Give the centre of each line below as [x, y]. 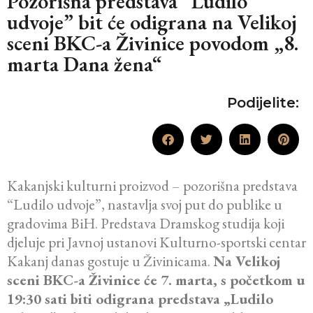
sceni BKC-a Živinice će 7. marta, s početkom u [156, 280]
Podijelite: [263, 103]
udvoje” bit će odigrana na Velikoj [152, 22]
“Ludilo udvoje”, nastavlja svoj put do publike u [145, 205]
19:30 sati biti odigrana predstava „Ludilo [140, 299]
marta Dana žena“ [84, 64]
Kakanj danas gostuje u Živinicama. [110, 261]
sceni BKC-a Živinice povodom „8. [153, 43]
